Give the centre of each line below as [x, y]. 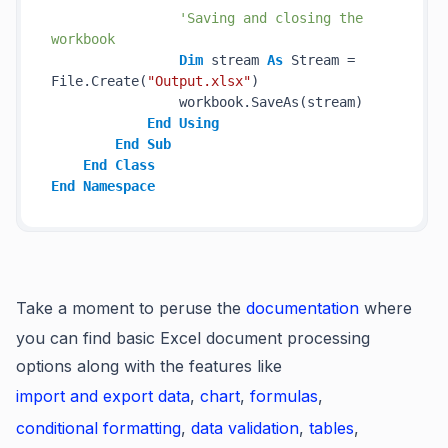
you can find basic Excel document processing [193, 338]
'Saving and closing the [271, 18]
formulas [284, 396]
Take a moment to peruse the [131, 308]
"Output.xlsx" [199, 81]
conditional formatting [98, 428]
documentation [302, 308]
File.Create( [99, 81]
